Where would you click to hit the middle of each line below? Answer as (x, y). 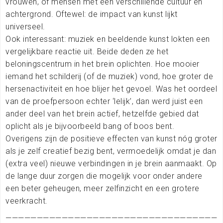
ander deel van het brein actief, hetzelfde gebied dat (102, 113)
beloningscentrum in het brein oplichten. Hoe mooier (103, 64)
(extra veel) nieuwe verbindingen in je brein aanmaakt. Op (111, 163)
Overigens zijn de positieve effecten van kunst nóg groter (111, 138)
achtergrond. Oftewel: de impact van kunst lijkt (92, 14)
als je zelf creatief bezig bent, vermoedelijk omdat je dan (111, 151)
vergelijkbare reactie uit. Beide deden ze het (87, 51)
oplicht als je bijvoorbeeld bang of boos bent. (90, 126)
